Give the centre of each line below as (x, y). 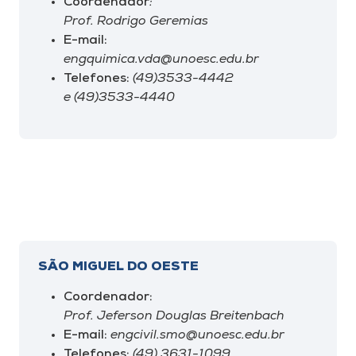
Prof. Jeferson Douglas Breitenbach (174, 316)
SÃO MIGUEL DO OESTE (118, 267)
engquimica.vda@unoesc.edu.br (161, 60)
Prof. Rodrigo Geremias (136, 21)
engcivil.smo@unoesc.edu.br (196, 335)
